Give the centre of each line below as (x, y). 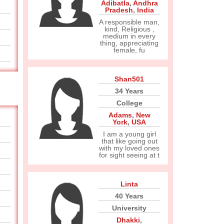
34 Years (129, 91)
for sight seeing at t (129, 155)
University (129, 208)
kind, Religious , (129, 29)
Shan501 (129, 79)
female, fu (129, 50)
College (129, 103)
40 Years (129, 196)
